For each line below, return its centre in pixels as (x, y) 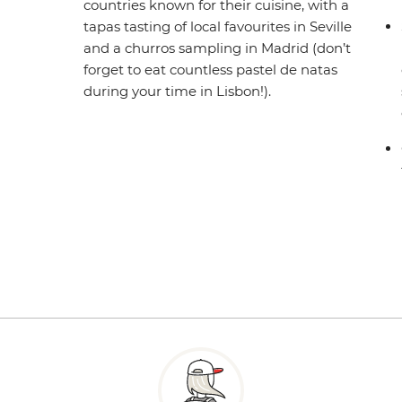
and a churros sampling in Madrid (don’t (218, 48)
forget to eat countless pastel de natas (211, 70)
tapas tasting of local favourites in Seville (218, 27)
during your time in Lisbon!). (178, 92)
